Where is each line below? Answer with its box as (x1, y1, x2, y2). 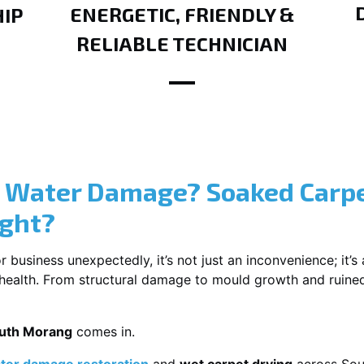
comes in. (72, 323, 135, 340)
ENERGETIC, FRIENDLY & (69, 2, 294, 26)
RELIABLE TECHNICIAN (76, 32, 288, 55)
